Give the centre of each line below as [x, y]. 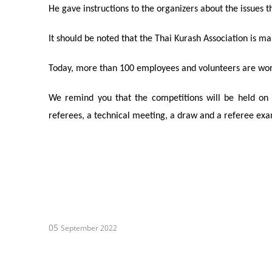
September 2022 [89, 228]
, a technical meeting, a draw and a [153, 116]
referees [65, 116]
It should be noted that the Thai [111, 39]
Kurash [188, 39]
